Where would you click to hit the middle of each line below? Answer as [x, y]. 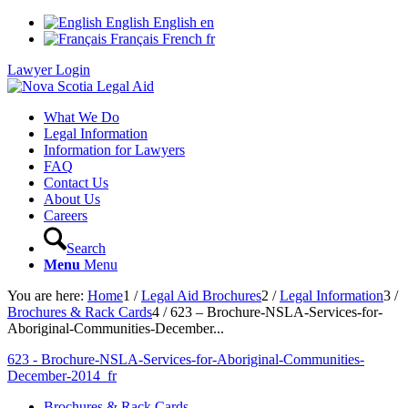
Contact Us [76, 183]
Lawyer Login [49, 70]
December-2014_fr [62, 376]
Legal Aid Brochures [201, 296]
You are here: [46, 296]
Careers [66, 215]
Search [86, 248]
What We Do [82, 117]
